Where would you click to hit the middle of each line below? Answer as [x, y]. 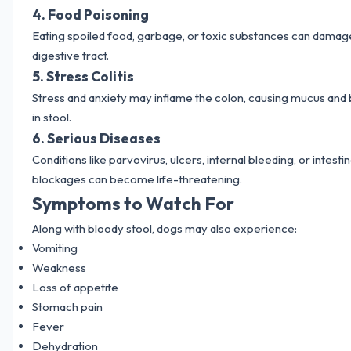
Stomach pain [67, 306]
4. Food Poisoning [90, 14]
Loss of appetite [75, 287]
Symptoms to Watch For [133, 203]
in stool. [52, 117]
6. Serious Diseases [96, 138]
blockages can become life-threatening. [137, 179]
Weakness [59, 267]
